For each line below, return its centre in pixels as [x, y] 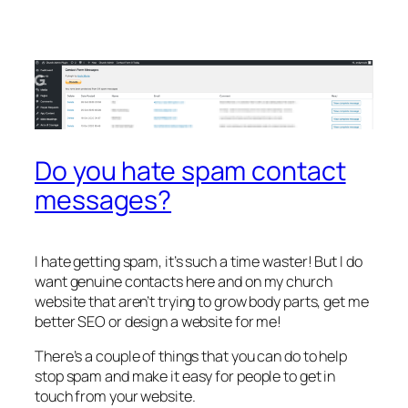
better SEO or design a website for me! [158, 321]
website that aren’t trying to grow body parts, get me [202, 301]
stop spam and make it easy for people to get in [185, 377]
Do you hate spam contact [190, 170]
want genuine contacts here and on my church [184, 281]
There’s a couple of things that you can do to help [191, 357]
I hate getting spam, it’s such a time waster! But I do [199, 261]
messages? [103, 199]
